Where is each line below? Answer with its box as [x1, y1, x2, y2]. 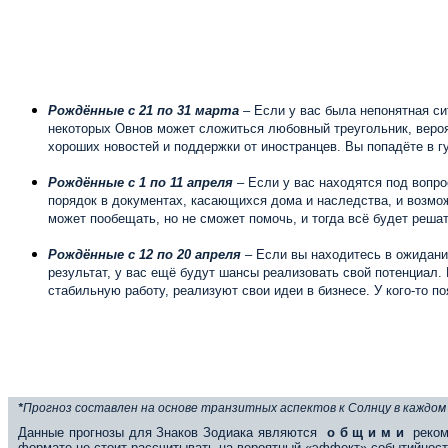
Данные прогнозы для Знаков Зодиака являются [18, 424, 327, 440]
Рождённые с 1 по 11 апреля [48, 174, 237, 190]
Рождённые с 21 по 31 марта [48, 102, 243, 118]
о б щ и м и [326, 424, 414, 440]
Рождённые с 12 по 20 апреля [48, 246, 241, 262]
